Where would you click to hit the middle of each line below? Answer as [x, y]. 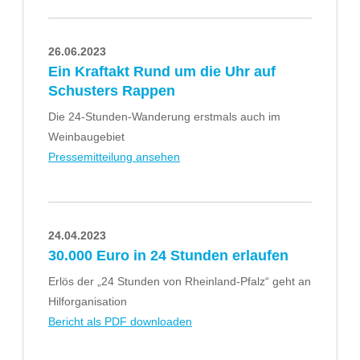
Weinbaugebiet [86, 136]
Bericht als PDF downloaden [120, 322]
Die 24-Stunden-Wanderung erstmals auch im [164, 116]
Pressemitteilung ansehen [114, 156]
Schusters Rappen [112, 90]
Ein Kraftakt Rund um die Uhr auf [162, 71]
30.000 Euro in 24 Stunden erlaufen [168, 256]
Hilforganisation [88, 302]
